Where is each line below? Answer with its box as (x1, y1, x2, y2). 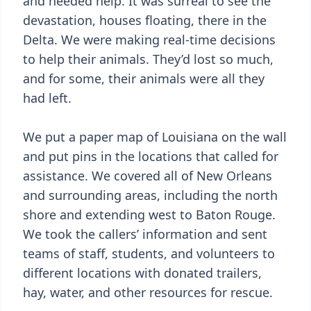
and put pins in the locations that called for (23, 148, 278, 165)
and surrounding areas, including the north (23, 187, 278, 203)
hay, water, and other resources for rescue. (23, 284, 273, 301)
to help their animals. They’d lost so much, (23, 51, 274, 67)
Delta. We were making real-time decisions (23, 31, 276, 48)
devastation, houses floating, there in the (23, 12, 267, 28)
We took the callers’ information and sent (23, 226, 267, 242)
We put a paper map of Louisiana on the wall (23, 128, 287, 145)
